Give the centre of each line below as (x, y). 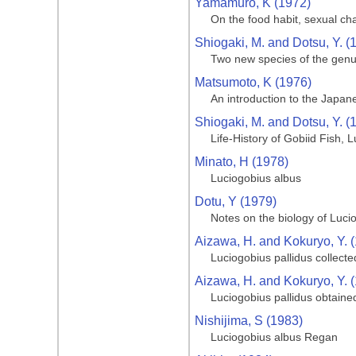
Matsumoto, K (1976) (253, 82)
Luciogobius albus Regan (274, 337)
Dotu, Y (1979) (236, 201)
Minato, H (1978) (242, 162)
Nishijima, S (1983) (249, 321)
